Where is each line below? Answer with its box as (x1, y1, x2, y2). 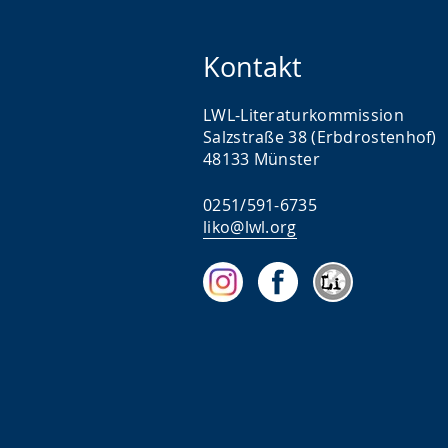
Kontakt (203, 49, 302, 85)
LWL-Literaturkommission (203, 104, 404, 126)
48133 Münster (203, 148, 320, 170)
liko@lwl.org (203, 216, 297, 238)
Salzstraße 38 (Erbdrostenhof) (203, 126, 437, 148)
